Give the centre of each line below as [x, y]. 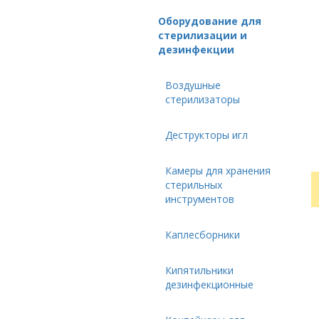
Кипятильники [199, 270]
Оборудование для [210, 21]
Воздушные [193, 85]
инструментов [200, 199]
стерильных [194, 185]
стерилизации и [203, 35]
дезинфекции [196, 49]
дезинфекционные [209, 284]
